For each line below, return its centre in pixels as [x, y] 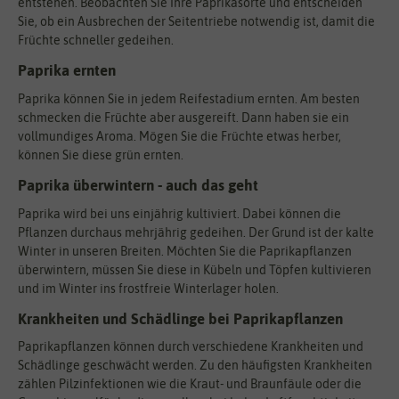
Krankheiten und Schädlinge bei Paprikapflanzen [180, 318]
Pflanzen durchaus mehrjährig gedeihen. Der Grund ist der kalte [196, 232]
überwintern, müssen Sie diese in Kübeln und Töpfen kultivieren [195, 269]
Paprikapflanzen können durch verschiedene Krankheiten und [191, 347]
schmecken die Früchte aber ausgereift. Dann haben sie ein [183, 117]
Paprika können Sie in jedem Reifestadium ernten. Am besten [189, 98]
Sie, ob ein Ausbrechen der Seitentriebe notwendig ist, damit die [196, 22]
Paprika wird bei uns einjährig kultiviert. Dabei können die [179, 213]
